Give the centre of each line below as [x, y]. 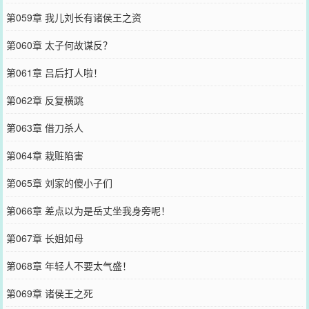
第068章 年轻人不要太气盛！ [69, 265]
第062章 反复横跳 [44, 100]
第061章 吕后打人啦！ [54, 72]
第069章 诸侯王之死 [49, 293]
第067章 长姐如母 [44, 238]
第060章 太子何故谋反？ [59, 44]
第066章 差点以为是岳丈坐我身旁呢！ [88, 210]
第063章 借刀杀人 [44, 127]
